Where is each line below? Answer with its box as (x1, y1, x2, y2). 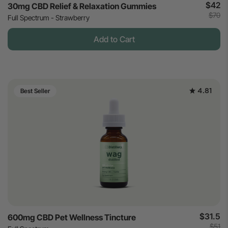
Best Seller (20, 87, 50, 95)
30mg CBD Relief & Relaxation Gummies (8, 1, 156, 12)
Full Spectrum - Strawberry (8, 13, 90, 22)
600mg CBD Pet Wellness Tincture (8, 212, 136, 223)
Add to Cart (93, 34, 135, 45)
